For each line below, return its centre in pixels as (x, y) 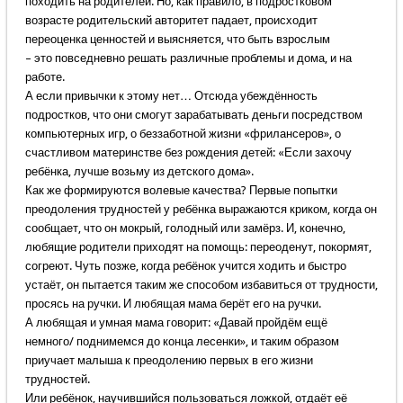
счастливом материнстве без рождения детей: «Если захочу (188, 153)
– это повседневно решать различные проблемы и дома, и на (188, 58)
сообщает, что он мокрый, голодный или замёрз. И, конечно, (185, 228)
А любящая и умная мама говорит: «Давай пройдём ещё (176, 323)
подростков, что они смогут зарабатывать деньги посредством (193, 115)
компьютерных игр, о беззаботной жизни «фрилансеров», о (183, 134)
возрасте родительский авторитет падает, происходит (171, 21)
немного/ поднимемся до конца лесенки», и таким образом (182, 342)
